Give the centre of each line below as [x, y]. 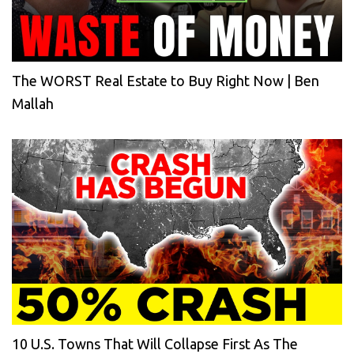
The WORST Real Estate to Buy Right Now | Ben [166, 80]
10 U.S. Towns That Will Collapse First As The [155, 343]
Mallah [33, 103]
